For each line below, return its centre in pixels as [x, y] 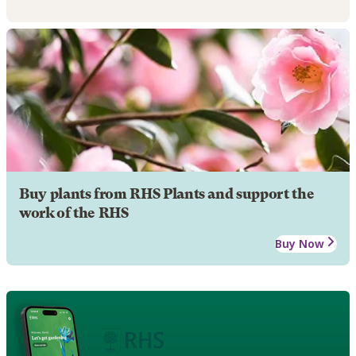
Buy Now [300, 243]
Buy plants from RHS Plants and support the [167, 193]
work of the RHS [74, 213]
